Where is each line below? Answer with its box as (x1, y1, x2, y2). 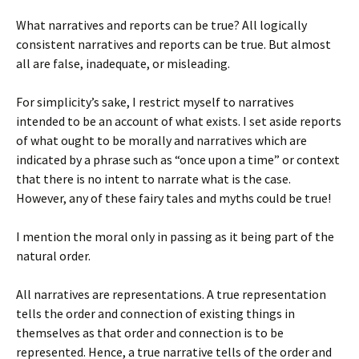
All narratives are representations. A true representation (16, 286, 326, 302)
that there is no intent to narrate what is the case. (16, 171, 291, 187)
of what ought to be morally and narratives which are (16, 132, 307, 148)
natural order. (16, 248, 91, 264)
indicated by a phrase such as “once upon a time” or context (16, 151, 340, 167)
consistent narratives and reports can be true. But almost (16, 36, 331, 52)
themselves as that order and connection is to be (16, 325, 284, 341)
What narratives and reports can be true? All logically (16, 17, 307, 33)
